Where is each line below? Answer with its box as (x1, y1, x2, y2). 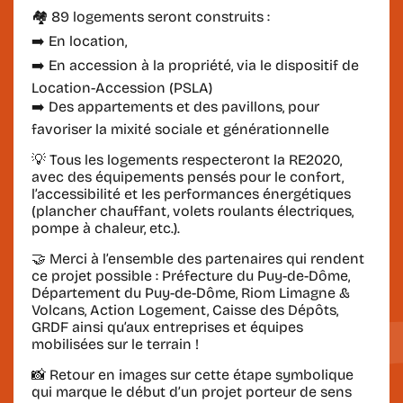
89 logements (51, 7, 144, 25)
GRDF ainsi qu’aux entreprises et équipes (31, 318, 303, 336)
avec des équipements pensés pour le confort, (31, 167, 344, 185)
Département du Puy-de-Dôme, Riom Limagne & (31, 283, 350, 301)
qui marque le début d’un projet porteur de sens (31, 382, 352, 400)
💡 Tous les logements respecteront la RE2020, (31, 150, 342, 168)
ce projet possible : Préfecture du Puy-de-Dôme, (31, 266, 350, 284)
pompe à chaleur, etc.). (31, 219, 180, 237)
